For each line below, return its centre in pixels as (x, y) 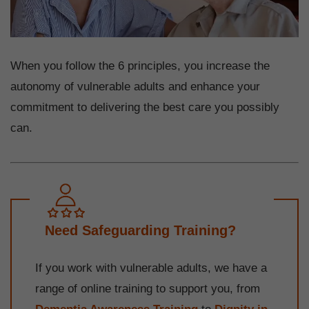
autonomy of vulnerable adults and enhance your (135, 87)
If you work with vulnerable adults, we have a (151, 268)
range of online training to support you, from (148, 288)
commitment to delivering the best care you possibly (145, 108)
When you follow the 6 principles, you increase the (140, 66)
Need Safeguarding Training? (140, 231)
